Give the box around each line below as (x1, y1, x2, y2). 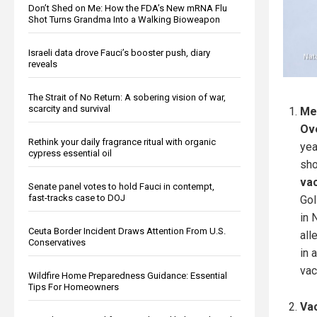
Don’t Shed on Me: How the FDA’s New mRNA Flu (28, 2, 227, 13)
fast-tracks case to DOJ (28, 192, 125, 203)
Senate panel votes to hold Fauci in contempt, (28, 180, 214, 192)
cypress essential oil (28, 147, 112, 158)
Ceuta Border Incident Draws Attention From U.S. (28, 225, 226, 236)
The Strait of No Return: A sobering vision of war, (28, 91, 226, 103)
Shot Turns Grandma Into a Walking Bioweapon (28, 13, 220, 25)
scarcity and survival (28, 103, 110, 114)
